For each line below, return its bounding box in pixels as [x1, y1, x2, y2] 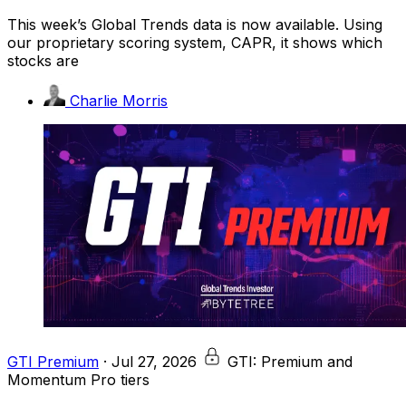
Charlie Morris [70, 91, 168, 110]
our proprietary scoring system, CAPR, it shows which [7, 33, 382, 52]
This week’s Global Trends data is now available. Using [7, 14, 382, 34]
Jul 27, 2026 [111, 352, 197, 371]
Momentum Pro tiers [7, 370, 150, 389]
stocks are [7, 51, 79, 70]
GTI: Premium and [227, 352, 353, 371]
